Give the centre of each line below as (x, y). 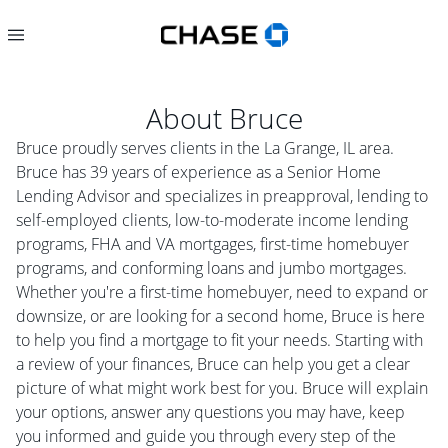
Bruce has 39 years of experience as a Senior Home (198, 172)
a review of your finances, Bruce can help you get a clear (213, 364)
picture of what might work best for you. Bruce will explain (222, 388)
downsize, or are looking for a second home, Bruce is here (220, 316)
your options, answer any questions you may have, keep (210, 412)
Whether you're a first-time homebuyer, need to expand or (222, 292)
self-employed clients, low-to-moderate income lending (212, 220)
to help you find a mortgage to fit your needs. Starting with (219, 340)
